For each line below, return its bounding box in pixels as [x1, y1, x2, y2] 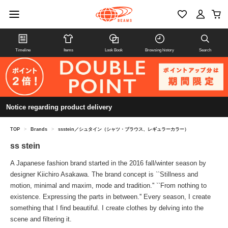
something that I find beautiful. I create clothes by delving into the [10, 204, 204, 212]
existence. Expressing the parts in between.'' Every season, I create [10, 193, 211, 201]
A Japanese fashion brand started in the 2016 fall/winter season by [10, 159, 206, 167]
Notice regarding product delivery [6, 103, 112, 111]
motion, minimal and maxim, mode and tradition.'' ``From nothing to [10, 182, 207, 190]
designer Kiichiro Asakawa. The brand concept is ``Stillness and [10, 170, 198, 179]
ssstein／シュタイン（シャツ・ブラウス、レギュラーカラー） [58, 127, 189, 132]
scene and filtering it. [10, 215, 72, 223]
